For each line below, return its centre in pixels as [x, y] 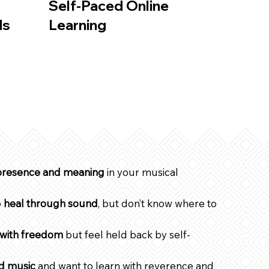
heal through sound [51, 203]
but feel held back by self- [127, 234]
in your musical [141, 172]
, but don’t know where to [157, 203]
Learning [78, 25]
